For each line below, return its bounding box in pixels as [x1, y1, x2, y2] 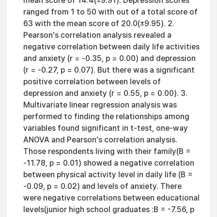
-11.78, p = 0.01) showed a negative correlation [23, 158, 194, 168]
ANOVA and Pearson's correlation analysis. [23, 135, 177, 144]
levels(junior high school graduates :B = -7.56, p [23, 205, 194, 214]
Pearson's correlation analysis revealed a [23, 31, 171, 40]
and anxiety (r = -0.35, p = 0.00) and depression [23, 54, 196, 63]
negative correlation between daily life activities [23, 42, 200, 51]
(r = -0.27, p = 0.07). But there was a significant [23, 65, 195, 75]
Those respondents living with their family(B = [23, 147, 191, 156]
